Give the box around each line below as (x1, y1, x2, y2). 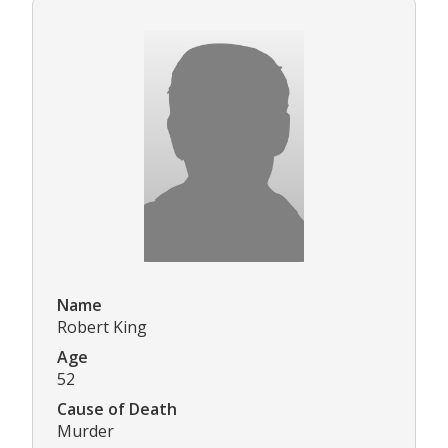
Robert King (57, 315, 147, 338)
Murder (57, 419, 114, 442)
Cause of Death (57, 397, 177, 420)
